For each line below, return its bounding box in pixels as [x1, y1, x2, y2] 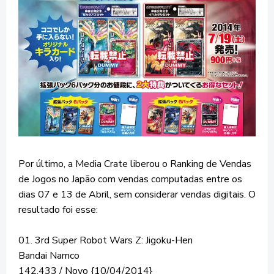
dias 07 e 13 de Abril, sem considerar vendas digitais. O [18, 188, 256, 202]
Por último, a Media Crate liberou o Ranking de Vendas [18, 157, 251, 171]
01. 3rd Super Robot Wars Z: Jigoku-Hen [18, 234, 193, 248]
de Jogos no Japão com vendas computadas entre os [18, 172, 242, 187]
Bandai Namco [18, 249, 80, 263]
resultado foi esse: [18, 203, 98, 217]
